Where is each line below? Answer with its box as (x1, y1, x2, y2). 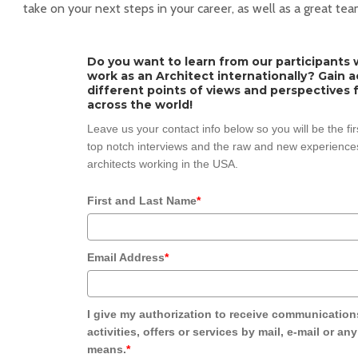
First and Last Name (87, 194, 197, 208)
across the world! (87, 97, 193, 113)
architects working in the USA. (87, 157, 238, 171)
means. (87, 343, 126, 356)
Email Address (87, 251, 165, 265)
